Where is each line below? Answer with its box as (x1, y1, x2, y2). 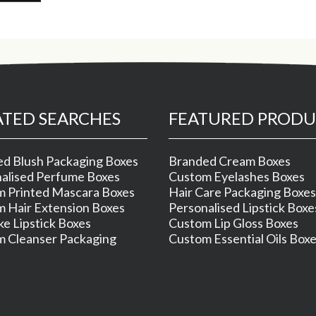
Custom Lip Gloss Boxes (169, 215, 298, 231)
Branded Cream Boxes (169, 153, 291, 169)
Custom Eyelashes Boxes (169, 169, 305, 184)
